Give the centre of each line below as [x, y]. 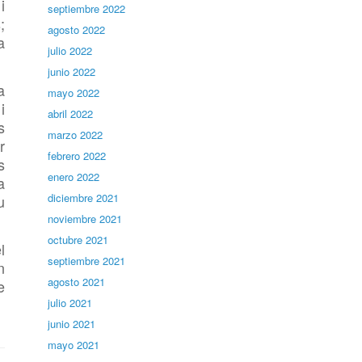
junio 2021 [72, 324]
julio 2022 [70, 51]
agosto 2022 [77, 29]
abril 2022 [71, 114]
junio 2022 [72, 72]
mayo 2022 [74, 93]
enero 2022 [74, 177]
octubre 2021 [78, 240]
